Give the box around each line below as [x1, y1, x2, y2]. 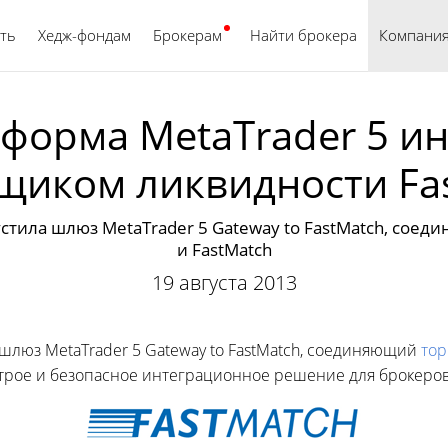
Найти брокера [250, 25, 357, 45]
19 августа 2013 [151, 269, 297, 296]
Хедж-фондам [38, 25, 131, 45]
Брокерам [153, 25, 222, 45]
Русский [276, 25, 331, 45]
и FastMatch [176, 238, 272, 261]
